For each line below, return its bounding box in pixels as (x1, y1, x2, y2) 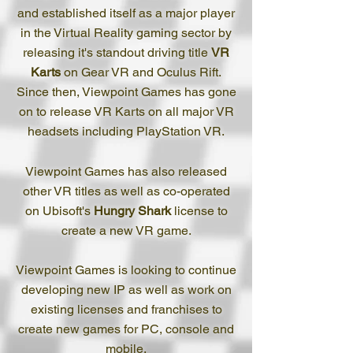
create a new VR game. (61, 223, 191, 238)
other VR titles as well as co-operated (22, 184, 230, 199)
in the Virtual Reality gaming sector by (20, 25, 232, 40)
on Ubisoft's (24, 203, 94, 218)
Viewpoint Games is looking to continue (16, 262, 236, 277)
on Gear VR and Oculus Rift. (64, 65, 221, 80)
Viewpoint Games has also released (25, 164, 227, 179)
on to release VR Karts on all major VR (18, 104, 234, 119)
